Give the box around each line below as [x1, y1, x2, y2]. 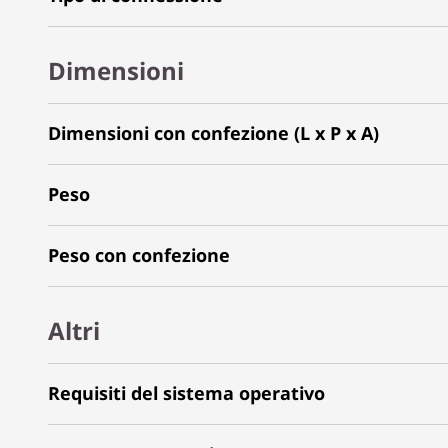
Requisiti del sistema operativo [48, 380, 325, 405]
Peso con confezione [48, 242, 230, 267]
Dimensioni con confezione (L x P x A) [48, 120, 379, 145]
